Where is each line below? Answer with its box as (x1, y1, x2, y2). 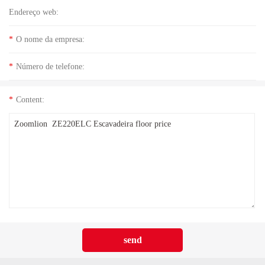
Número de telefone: (16, 62, 85, 72)
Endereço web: (9, 7, 59, 17)
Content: (16, 95, 44, 105)
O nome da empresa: (16, 34, 85, 44)
